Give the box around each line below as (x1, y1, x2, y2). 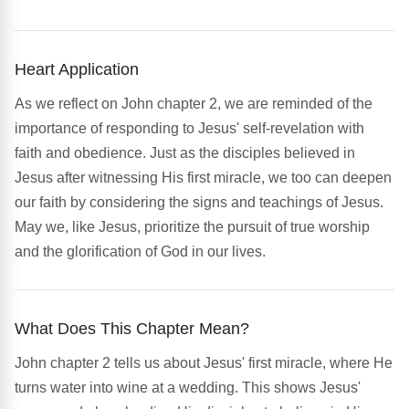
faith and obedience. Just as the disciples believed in (15, 145, 355, 162)
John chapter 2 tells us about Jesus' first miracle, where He (15, 355, 393, 372)
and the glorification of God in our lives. (15, 244, 266, 260)
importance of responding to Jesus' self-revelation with (15, 121, 364, 137)
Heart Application (15, 59, 139, 79)
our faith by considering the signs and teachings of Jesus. (15, 194, 383, 211)
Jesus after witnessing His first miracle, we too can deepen (15, 170, 392, 186)
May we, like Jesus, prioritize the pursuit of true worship (15, 219, 370, 236)
